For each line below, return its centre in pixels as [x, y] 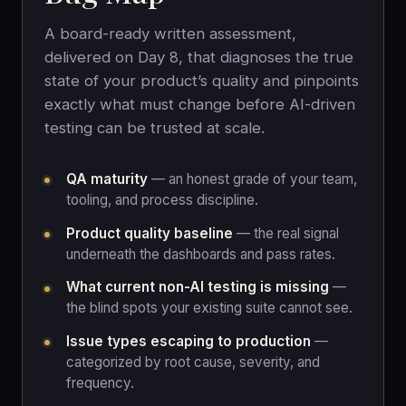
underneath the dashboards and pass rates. [201, 254]
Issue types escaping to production [188, 341]
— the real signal [286, 233]
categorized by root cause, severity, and [193, 362]
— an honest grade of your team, [252, 179]
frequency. [100, 382]
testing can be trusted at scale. [155, 128]
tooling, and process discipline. [162, 200]
